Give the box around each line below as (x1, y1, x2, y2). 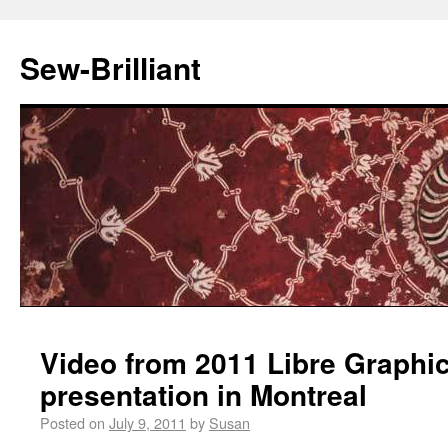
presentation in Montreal (40, 374, 367, 415)
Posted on (40, 412, 105, 433)
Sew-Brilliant (20, 46, 201, 89)
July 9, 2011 (109, 412, 186, 433)
